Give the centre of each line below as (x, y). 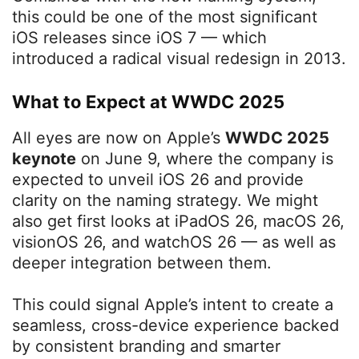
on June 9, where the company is (205, 159)
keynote (44, 159)
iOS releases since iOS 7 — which (139, 38)
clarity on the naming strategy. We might (165, 201)
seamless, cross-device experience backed (175, 326)
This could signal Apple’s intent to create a (173, 305)
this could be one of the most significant (165, 17)
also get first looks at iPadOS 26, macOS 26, (178, 222)
